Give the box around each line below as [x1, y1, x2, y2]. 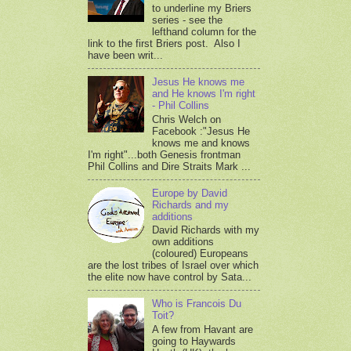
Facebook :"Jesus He [152, 125, 251, 137]
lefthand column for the [152, 26, 257, 38]
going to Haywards [152, 335, 237, 347]
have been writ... [88, 49, 163, 62]
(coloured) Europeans [152, 248, 249, 260]
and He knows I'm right [152, 88, 256, 100]
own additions [152, 236, 215, 248]
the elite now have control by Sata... [88, 271, 251, 284]
